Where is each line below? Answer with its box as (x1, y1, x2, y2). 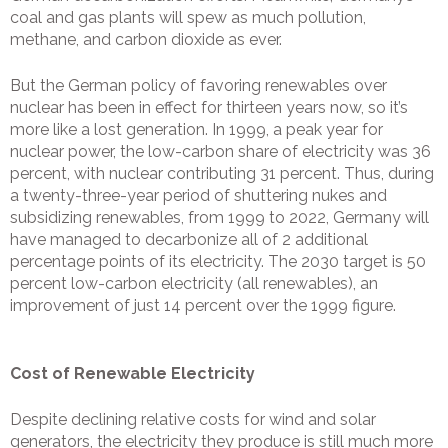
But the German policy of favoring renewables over (10, 76, 387, 96)
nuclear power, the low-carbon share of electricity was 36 (10, 142, 431, 162)
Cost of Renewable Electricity (10, 364, 255, 384)
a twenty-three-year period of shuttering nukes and (10, 186, 387, 206)
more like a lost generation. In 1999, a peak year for (10, 120, 383, 140)
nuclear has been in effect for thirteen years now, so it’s (10, 98, 408, 118)
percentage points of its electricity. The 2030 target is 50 (10, 252, 426, 272)
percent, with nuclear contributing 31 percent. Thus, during (10, 164, 434, 184)
